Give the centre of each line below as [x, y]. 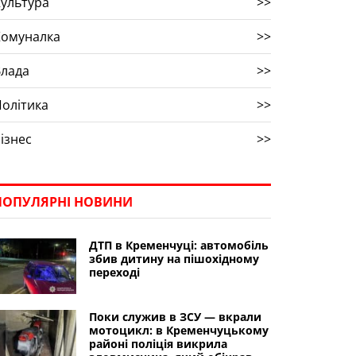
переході [114, 272]
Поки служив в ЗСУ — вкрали [175, 317]
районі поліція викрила [158, 344]
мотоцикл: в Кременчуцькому [178, 330]
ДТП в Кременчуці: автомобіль [178, 245]
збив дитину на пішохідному [174, 259]
